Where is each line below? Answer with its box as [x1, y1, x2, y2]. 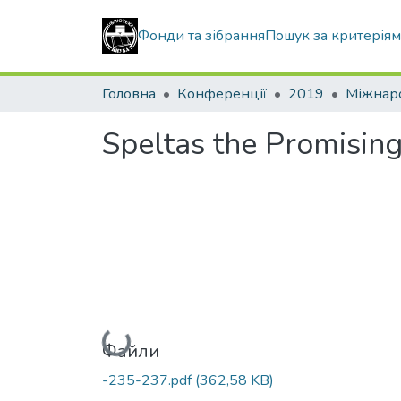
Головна [102, 84, 156, 104]
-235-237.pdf [102, 370, 195, 390]
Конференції [177, 84, 267, 104]
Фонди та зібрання [138, 26, 265, 46]
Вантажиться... [104, 320, 202, 354]
